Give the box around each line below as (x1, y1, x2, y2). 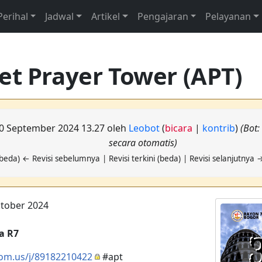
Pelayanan (205, 10, 251, 23)
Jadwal (45, 10, 74, 23)
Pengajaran (137, 10, 188, 23)
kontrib (202, 122, 236, 135)
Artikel (91, 10, 120, 23)
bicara (165, 122, 193, 135)
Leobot (129, 122, 160, 135)
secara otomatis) (109, 136, 178, 149)
